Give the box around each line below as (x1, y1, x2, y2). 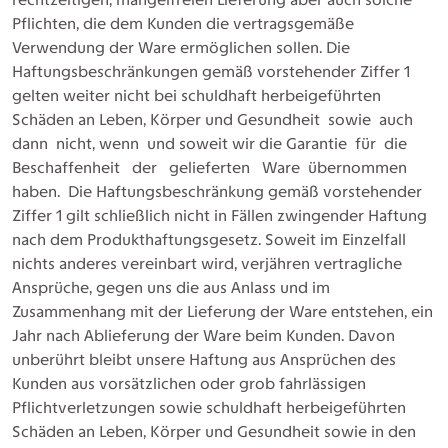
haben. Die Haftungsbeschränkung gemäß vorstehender (12, 182, 422, 201)
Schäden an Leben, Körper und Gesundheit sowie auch (12, 110, 417, 129)
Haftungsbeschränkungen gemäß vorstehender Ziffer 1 (12, 62, 410, 81)
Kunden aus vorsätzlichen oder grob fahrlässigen (12, 374, 366, 393)
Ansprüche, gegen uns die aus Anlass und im (12, 278, 330, 297)
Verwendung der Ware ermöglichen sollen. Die (12, 38, 350, 57)
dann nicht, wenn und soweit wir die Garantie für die (12, 134, 411, 153)
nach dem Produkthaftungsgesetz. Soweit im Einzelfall (12, 230, 406, 249)
